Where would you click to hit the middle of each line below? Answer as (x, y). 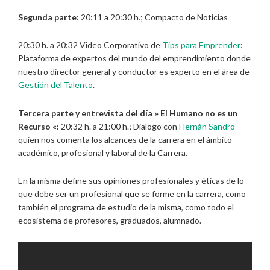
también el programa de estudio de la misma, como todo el (126, 207)
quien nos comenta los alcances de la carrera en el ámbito (125, 139)
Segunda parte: (49, 17)
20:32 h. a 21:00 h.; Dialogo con (119, 126)
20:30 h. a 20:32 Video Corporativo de (90, 45)
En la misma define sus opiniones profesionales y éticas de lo (131, 181)
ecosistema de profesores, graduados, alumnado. (110, 221)
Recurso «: (39, 126)
